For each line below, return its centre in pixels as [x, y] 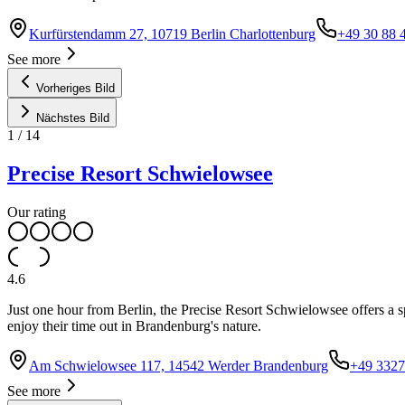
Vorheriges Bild [75, 88]
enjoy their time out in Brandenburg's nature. [134, 325]
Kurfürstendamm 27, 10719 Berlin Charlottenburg [172, 33]
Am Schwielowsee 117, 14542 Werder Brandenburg [179, 365]
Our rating [37, 212]
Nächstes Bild [73, 118]
